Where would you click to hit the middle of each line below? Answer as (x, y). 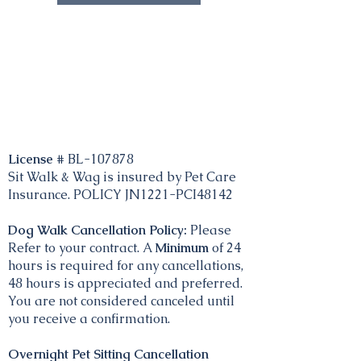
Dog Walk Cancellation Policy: (98, 230)
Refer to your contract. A (81, 248)
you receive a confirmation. (89, 319)
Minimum (183, 248)
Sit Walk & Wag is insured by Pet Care (122, 177)
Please (209, 230)
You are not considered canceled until (121, 301)
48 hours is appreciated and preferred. (125, 283)
